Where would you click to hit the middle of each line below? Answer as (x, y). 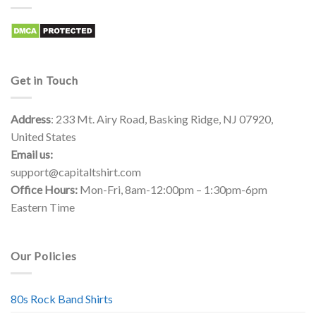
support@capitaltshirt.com (76, 171)
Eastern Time (43, 207)
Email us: (32, 154)
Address (31, 119)
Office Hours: (44, 189)
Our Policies (44, 256)
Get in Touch (44, 80)
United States (43, 136)
